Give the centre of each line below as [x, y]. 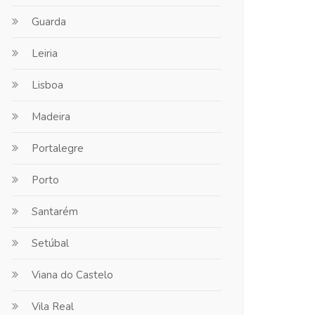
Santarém [55, 212]
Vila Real [53, 307]
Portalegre [58, 148]
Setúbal [50, 243]
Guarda [49, 22]
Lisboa [47, 85]
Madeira [51, 117]
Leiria [45, 53]
